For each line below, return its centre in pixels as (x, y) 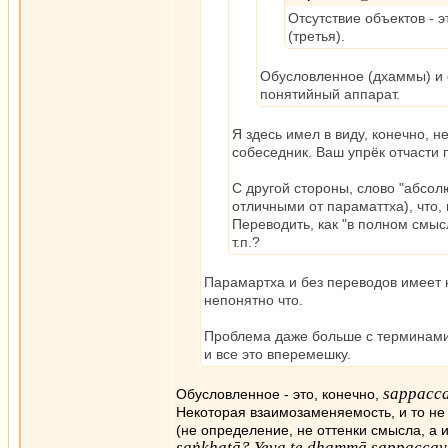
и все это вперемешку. (277, 354)
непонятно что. (253, 300)
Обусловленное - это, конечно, (279, 394)
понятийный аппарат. (330, 94)
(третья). (316, 36)
